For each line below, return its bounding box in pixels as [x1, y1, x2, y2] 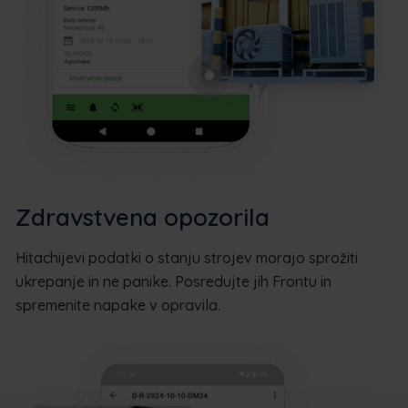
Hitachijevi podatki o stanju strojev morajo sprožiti [15, 248, 358, 267]
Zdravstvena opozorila [15, 201, 270, 232]
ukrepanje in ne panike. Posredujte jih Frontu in [15, 271, 331, 291]
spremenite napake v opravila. [15, 295, 220, 314]
